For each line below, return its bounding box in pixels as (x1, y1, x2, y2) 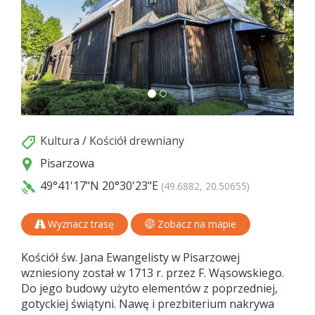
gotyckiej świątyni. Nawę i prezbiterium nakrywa (21, 296, 274, 312)
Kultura (40, 133, 79, 149)
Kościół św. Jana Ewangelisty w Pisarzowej (21, 250, 240, 266)
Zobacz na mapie (155, 217, 236, 231)
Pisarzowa (37, 155, 94, 172)
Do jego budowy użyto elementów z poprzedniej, (21, 281, 278, 297)
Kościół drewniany (89, 133, 184, 149)
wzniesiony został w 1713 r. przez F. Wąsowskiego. (21, 265, 284, 281)
